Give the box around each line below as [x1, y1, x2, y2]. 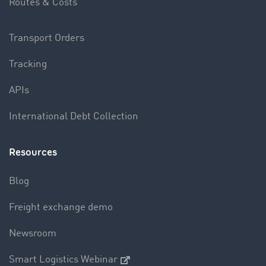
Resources [9, 145, 57, 159]
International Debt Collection [9, 111, 138, 122]
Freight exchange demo [9, 202, 113, 213]
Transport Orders [9, 33, 84, 43]
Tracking [9, 59, 47, 69]
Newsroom [9, 228, 56, 239]
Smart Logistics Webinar [9, 254, 118, 265]
